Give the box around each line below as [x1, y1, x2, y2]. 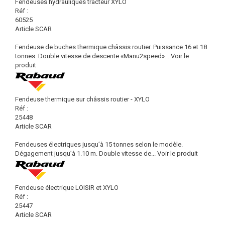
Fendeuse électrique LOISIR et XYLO [15, 184, 119, 191]
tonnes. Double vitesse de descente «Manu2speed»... [15, 52, 169, 60]
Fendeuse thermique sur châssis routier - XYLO [15, 95, 150, 103]
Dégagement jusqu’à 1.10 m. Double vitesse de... [15, 150, 156, 157]
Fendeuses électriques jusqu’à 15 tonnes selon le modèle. [15, 141, 183, 148]
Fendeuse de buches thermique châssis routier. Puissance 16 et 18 [15, 43, 207, 51]
